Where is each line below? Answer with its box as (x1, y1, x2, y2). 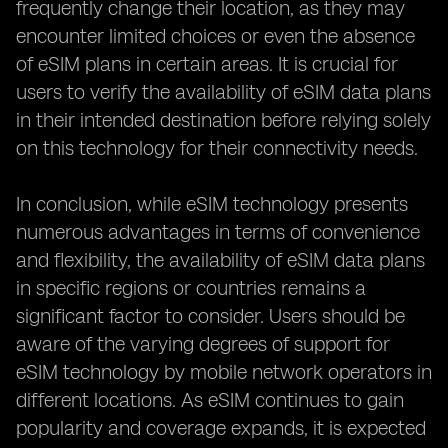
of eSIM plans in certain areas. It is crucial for (16, 52, 398, 76)
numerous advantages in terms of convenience (16, 220, 420, 244)
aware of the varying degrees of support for (16, 332, 390, 356)
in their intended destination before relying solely (16, 108, 431, 132)
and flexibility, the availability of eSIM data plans (16, 248, 425, 272)
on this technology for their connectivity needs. (16, 136, 418, 160)
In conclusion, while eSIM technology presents (16, 192, 408, 216)
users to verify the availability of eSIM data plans (16, 80, 431, 104)
